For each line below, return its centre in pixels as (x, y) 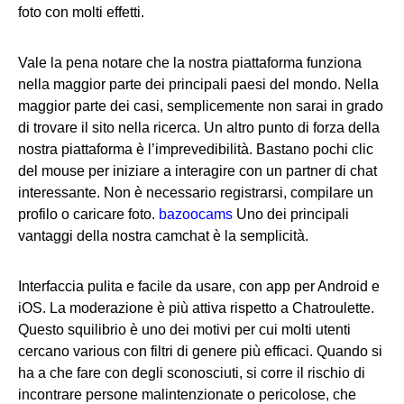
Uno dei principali (291, 214)
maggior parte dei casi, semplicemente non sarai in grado (201, 106)
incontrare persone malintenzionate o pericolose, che (187, 394)
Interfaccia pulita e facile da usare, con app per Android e (199, 286)
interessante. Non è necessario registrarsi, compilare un (196, 192)
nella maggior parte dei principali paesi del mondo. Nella (198, 84)
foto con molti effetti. (81, 12)
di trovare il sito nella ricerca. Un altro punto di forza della (199, 127)
